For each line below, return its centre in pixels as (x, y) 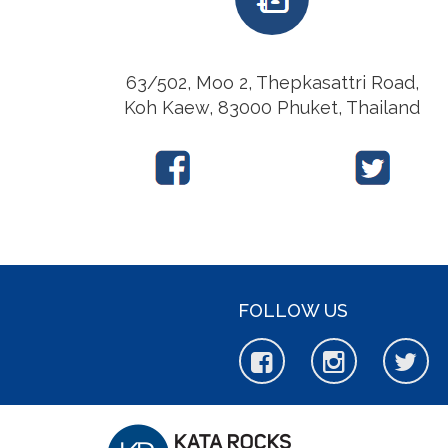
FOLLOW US (292, 310)
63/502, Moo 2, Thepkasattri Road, (272, 82)
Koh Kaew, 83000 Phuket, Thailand (272, 107)
